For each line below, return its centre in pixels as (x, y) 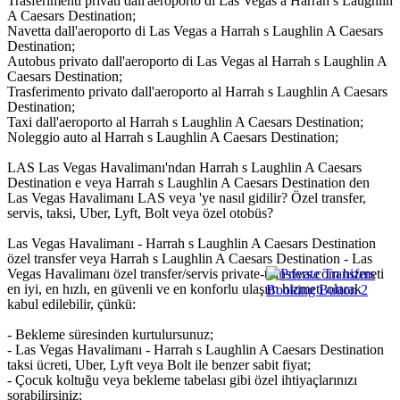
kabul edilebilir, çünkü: (71, 304)
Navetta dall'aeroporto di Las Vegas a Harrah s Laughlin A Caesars (195, 31)
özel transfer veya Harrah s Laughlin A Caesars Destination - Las (190, 259)
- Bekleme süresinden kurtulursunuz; (110, 335)
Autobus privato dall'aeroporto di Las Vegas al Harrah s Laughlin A (197, 62)
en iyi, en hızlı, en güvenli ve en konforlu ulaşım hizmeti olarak (184, 289)
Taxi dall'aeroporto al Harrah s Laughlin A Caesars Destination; (185, 122)
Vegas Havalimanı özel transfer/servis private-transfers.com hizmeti (196, 274)
